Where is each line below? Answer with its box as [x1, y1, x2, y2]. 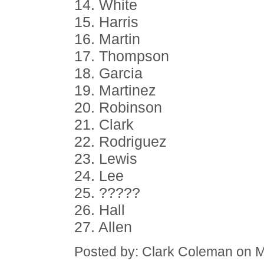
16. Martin [74, 31, 140, 47]
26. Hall [74, 202, 125, 218]
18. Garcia [74, 65, 143, 81]
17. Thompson [74, 48, 169, 64]
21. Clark [74, 116, 134, 133]
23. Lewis [74, 150, 137, 167]
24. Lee [74, 167, 124, 184]
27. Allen [74, 219, 132, 235]
